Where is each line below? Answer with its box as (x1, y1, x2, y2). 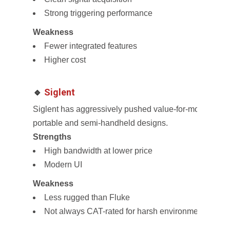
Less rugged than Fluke (44, 193, 130, 202)
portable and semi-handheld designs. (33, 119, 168, 127)
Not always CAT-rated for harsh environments (44, 207, 209, 216)
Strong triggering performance (44, 9, 152, 17)
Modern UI (44, 160, 82, 169)
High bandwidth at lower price (44, 146, 152, 155)
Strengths (33, 132, 71, 141)
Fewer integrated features (44, 42, 137, 50)
